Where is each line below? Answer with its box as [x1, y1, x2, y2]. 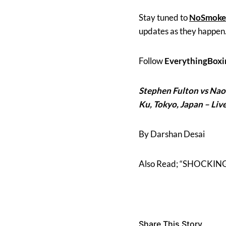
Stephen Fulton [139, 85, 198, 96]
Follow [139, 55, 164, 66]
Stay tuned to [139, 12, 189, 23]
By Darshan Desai [139, 128, 205, 139]
